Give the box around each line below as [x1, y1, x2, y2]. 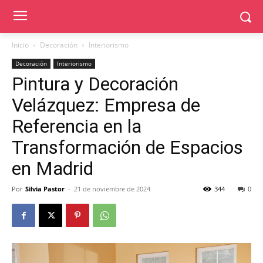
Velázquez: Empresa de [12, 94, 200, 116]
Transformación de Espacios [12, 136, 243, 159]
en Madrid [12, 157, 93, 180]
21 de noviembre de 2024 [74, 184, 150, 193]
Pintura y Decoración [12, 73, 178, 95]
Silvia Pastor [25, 184, 65, 193]
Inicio [12, 40, 29, 50]
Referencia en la [12, 115, 141, 137]
